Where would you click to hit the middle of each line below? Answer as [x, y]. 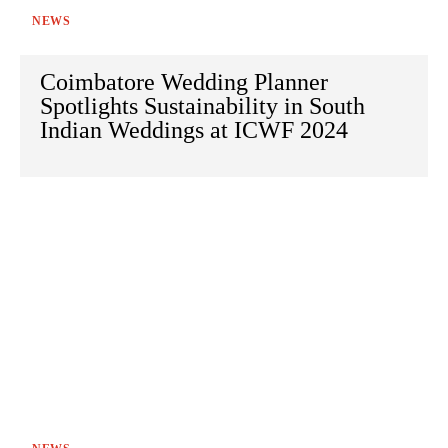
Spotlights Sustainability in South [202, 106]
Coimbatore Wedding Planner [184, 82]
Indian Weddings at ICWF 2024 [194, 130]
